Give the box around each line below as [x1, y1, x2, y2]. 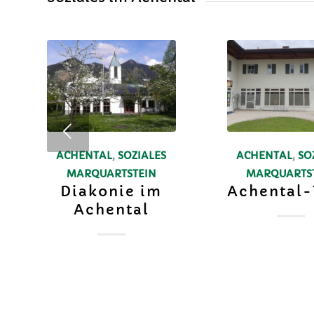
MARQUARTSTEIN [66, 167, 156, 180]
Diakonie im [60, 182, 163, 200]
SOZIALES [118, 149, 167, 162]
